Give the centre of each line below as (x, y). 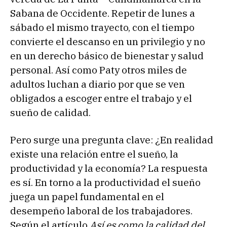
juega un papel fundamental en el (87, 196)
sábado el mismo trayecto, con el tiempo (102, 27)
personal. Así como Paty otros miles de (99, 70)
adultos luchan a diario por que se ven (98, 84)
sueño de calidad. (50, 112)
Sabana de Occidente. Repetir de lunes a (103, 13)
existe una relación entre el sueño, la (94, 154)
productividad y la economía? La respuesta (109, 168)
